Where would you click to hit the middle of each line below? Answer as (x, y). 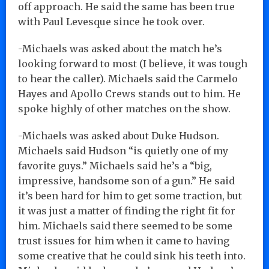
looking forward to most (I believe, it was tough (133, 63)
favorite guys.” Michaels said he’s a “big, (115, 165)
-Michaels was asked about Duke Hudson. (119, 135)
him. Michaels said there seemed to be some (125, 225)
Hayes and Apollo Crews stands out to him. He (129, 93)
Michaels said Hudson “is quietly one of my (123, 150)
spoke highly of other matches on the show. (124, 108)
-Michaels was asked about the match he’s (120, 48)
